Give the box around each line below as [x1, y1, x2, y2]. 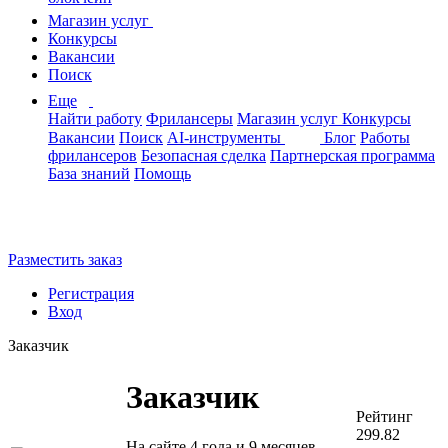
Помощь [134, 165, 191, 182]
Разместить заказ [8, 251, 122, 268]
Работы [360, 129, 410, 146]
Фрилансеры [146, 110, 233, 127]
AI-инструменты [167, 129, 285, 146]
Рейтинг [356, 408, 413, 425]
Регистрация [48, 285, 134, 302]
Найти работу [48, 110, 142, 127]
